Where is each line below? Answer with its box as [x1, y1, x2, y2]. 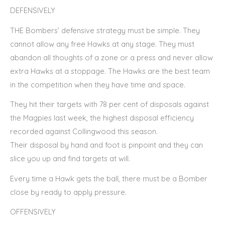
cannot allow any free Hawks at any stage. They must [10, 39, 194, 49]
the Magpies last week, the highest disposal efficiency [10, 113, 194, 123]
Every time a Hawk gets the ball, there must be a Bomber [10, 173, 207, 183]
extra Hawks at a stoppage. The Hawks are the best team [10, 66, 210, 76]
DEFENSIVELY [10, 6, 55, 16]
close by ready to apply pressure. [10, 187, 127, 197]
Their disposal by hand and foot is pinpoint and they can [10, 140, 203, 150]
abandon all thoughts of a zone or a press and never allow [10, 52, 213, 62]
